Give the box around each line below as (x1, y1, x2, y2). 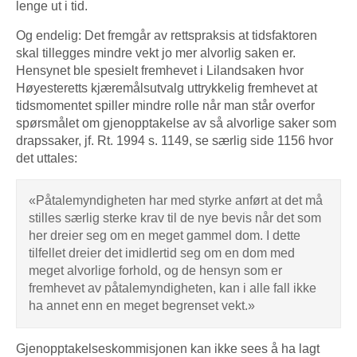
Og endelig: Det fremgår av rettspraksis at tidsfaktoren (16, 28, 317, 42)
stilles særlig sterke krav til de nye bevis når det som (29, 210, 321, 225)
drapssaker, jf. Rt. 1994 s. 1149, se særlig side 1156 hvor (16, 133, 333, 147)
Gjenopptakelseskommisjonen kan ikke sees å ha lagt (16, 341, 320, 355)
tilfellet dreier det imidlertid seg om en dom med (29, 245, 295, 260)
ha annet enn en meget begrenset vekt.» (29, 298, 255, 312)
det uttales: (16, 151, 77, 165)
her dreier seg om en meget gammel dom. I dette (29, 228, 300, 242)
